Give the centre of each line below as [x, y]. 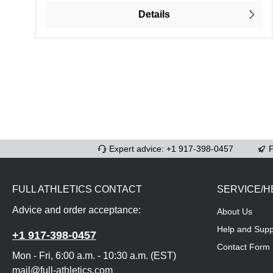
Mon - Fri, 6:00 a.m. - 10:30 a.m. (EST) [94, 256]
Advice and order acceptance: [76, 210]
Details [154, 15]
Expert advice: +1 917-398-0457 [171, 148]
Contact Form [243, 247]
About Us [235, 212]
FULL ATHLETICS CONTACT [77, 190]
